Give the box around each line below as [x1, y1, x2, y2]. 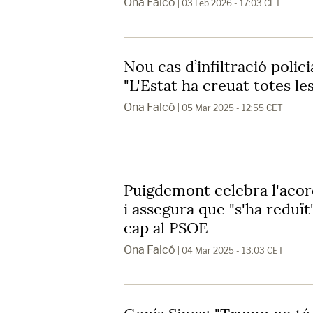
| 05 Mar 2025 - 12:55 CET [175, 102, 283, 113]
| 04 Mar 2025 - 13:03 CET [175, 245, 284, 256]
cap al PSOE [124, 217, 208, 238]
